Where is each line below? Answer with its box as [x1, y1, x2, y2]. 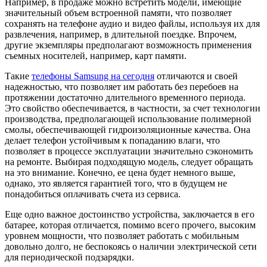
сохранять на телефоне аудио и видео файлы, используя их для [5, 18, 260, 29]
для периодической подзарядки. [5, 252, 134, 262]
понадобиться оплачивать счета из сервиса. [5, 188, 181, 199]
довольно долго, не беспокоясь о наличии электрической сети [5, 241, 257, 252]
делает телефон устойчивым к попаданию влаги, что [5, 135, 220, 145]
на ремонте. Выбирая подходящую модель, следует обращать [5, 156, 253, 167]
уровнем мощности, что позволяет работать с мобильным [5, 230, 239, 241]
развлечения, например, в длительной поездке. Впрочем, [5, 29, 237, 39]
